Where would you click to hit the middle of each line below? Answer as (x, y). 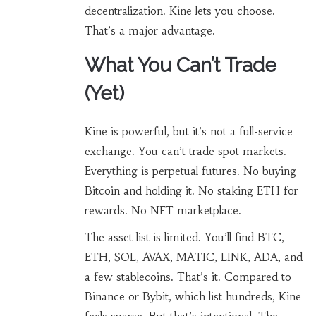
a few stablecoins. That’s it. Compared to (188, 276)
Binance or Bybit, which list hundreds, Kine (193, 296)
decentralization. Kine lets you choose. (180, 11)
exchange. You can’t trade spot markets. (185, 151)
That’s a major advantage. (150, 30)
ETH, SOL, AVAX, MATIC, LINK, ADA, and (193, 257)
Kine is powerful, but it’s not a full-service (188, 131)
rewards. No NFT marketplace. (163, 210)
